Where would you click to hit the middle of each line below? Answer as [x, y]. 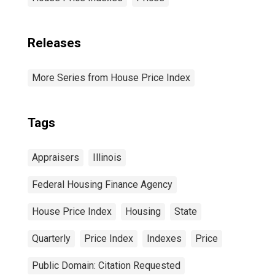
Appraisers [56, 157]
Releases [54, 43]
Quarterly [51, 238]
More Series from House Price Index [111, 78]
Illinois [107, 157]
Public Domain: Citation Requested [106, 265]
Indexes [164, 238]
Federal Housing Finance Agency [102, 184]
